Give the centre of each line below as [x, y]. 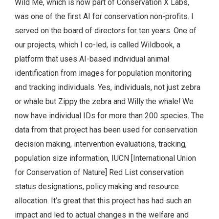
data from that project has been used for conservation [106, 130]
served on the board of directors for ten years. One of [106, 31]
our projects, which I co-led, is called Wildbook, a [98, 45]
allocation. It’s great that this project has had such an [103, 201]
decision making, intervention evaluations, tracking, [101, 144]
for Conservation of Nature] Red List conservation [99, 173]
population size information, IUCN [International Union [105, 158]
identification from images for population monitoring [103, 73]
